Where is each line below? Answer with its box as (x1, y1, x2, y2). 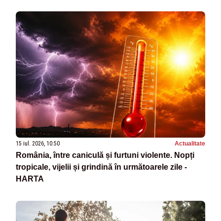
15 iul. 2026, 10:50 (16, 140, 60, 147)
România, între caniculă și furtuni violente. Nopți (16, 151, 194, 160)
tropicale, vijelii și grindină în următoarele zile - (16, 163, 187, 172)
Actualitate (175, 140, 205, 147)
